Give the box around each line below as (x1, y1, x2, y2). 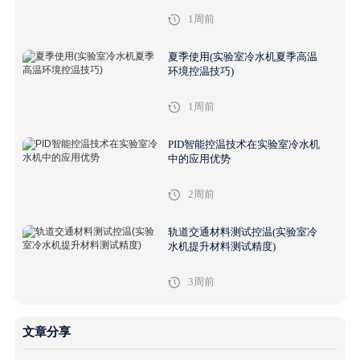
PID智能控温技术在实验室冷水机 (167, 137, 320, 150)
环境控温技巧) (167, 64, 234, 77)
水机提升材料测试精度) (167, 239, 276, 252)
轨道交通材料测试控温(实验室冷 (167, 225, 317, 238)
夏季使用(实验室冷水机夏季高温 (167, 50, 317, 63)
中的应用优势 (167, 152, 231, 165)
